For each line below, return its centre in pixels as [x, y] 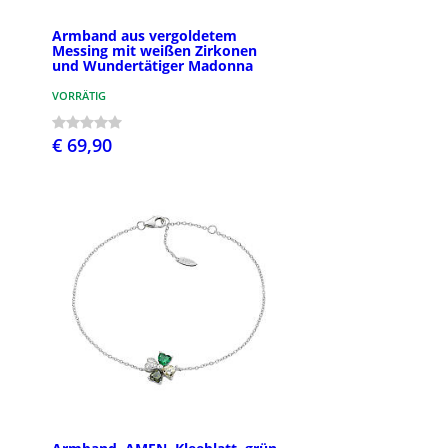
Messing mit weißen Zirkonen [154, 51]
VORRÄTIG [79, 96]
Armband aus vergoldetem [144, 36]
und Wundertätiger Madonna [152, 66]
